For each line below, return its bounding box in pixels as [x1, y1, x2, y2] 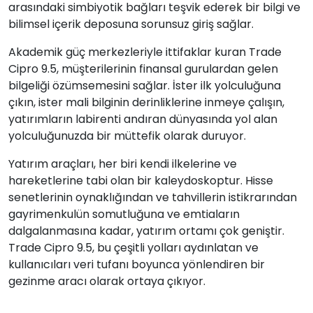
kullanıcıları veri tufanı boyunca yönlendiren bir [8, 256, 265, 273]
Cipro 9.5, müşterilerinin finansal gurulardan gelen [8, 61, 278, 78]
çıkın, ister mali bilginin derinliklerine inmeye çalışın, [8, 94, 284, 111]
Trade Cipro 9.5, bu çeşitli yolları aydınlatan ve [8, 240, 259, 256]
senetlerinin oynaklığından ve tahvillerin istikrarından [8, 189, 297, 206]
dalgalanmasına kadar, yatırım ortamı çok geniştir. [8, 223, 284, 240]
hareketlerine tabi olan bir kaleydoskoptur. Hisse [8, 173, 273, 189]
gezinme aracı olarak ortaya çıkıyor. [8, 273, 205, 290]
